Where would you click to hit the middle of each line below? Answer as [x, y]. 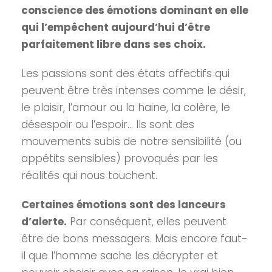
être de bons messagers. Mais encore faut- [134, 239]
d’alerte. [44, 222]
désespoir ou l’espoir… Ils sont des [108, 124]
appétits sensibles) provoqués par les [120, 158]
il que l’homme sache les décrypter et [120, 256]
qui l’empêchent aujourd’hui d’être [116, 27]
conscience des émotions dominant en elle [135, 10]
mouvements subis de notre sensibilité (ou [131, 141]
